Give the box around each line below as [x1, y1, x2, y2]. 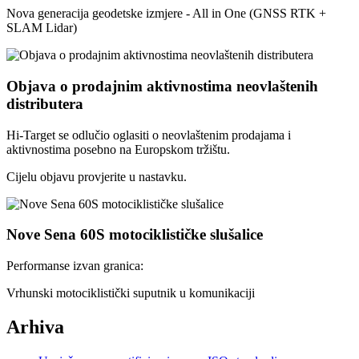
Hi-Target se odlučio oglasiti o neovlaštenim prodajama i [6, 127, 291, 142]
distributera [6, 95, 83, 112]
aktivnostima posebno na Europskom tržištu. [6, 142, 230, 156]
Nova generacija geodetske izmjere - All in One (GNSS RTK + [6, 6, 326, 21]
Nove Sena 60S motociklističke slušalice [6, 226, 263, 244]
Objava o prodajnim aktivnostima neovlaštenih [6, 78, 318, 95]
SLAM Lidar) [6, 21, 77, 35]
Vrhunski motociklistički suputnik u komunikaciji [6, 286, 255, 301]
